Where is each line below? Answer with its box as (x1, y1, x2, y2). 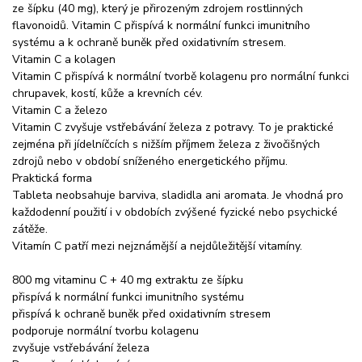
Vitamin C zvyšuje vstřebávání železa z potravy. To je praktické (12, 119, 334, 135)
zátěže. (12, 221, 48, 237)
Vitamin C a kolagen (12, 51, 116, 67)
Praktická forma (12, 170, 92, 186)
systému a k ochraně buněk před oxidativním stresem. (12, 34, 286, 50)
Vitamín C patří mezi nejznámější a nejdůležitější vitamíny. (12, 238, 302, 254)
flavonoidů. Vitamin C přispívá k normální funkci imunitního (12, 17, 310, 33)
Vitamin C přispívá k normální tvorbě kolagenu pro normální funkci (12, 68, 349, 84)
